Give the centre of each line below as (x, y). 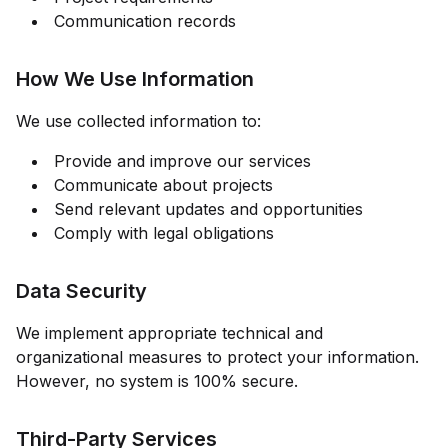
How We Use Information (135, 79)
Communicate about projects (163, 185)
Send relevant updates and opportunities (208, 209)
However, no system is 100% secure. (157, 381)
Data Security (81, 291)
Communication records (145, 21)
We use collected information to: (138, 121)
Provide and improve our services (182, 161)
